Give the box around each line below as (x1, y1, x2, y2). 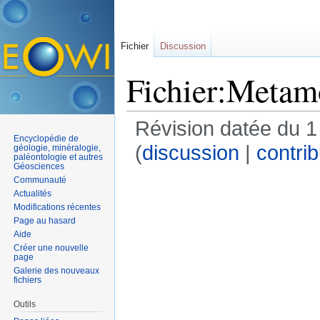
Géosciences (14, 161, 65, 171)
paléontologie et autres (14, 151, 104, 162)
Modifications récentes (14, 201, 101, 212)
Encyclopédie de (14, 133, 79, 144)
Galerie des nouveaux (14, 265, 100, 276)
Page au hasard (14, 215, 76, 226)
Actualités (14, 188, 52, 199)
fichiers (14, 274, 42, 285)
